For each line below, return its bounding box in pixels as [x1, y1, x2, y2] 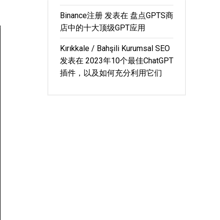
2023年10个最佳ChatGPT [85, 56, 173, 66]
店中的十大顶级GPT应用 [60, 23, 145, 33]
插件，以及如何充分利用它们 [60, 68, 162, 78]
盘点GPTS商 [130, 11, 173, 21]
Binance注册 [60, 11, 103, 21]
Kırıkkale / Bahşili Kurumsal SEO [60, 44, 170, 54]
